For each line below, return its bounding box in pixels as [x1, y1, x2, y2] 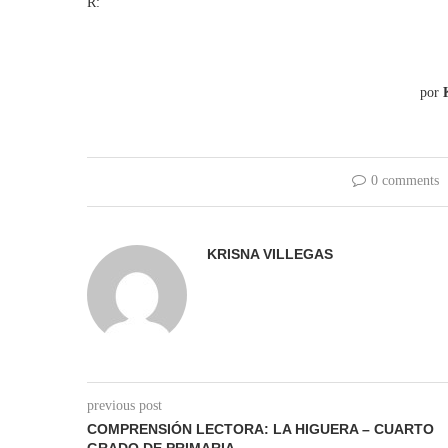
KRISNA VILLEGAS [207, 246, 333, 262]
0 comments [370, 173, 439, 188]
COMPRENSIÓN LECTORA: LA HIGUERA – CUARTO [87, 421, 434, 437]
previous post [87, 398, 162, 413]
